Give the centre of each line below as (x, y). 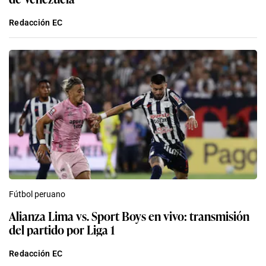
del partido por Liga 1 (62, 229)
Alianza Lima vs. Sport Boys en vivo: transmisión (129, 216)
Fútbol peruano (37, 194)
